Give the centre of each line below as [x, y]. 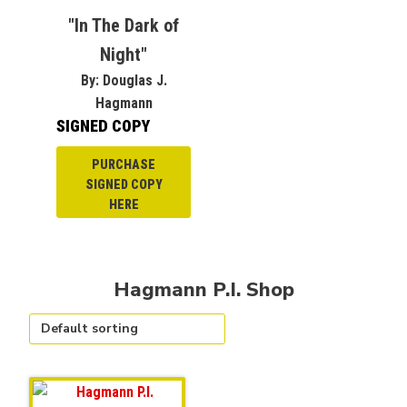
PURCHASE [124, 164]
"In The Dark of [124, 25]
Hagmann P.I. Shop [203, 289]
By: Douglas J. [124, 80]
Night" [124, 54]
